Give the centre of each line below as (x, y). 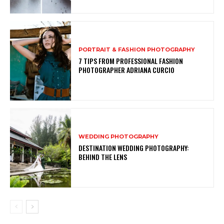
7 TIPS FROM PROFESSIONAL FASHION (131, 61)
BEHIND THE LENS (103, 157)
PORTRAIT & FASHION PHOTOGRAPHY (137, 50)
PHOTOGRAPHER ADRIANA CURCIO (127, 70)
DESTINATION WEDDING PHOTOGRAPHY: (134, 148)
